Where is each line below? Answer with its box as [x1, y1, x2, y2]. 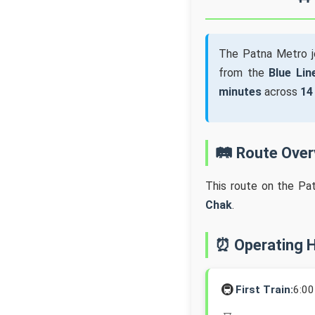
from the [219, 66, 269, 79]
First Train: [236, 283, 293, 296]
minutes [219, 85, 262, 98]
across [262, 85, 300, 98]
